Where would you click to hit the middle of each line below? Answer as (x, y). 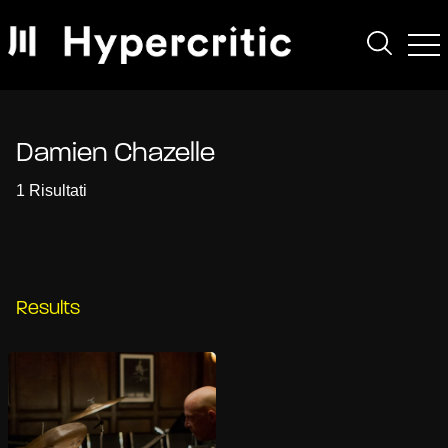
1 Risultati (51, 190)
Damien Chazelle (115, 154)
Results (48, 309)
